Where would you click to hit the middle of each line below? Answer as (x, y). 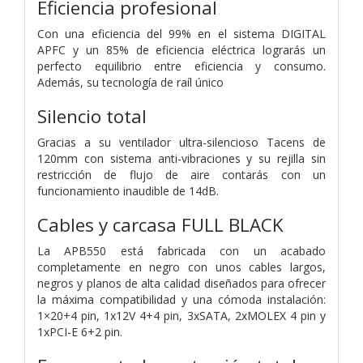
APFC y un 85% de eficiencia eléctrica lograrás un (181, 49)
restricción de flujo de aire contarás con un (181, 174)
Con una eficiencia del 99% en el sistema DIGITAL (181, 33)
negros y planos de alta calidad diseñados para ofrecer (181, 283)
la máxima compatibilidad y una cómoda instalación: (181, 299)
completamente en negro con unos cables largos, (181, 267)
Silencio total (92, 116)
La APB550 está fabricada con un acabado (181, 250)
